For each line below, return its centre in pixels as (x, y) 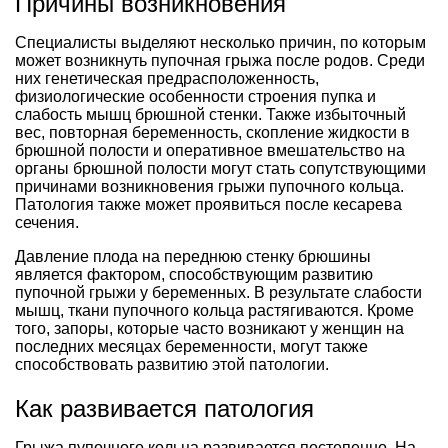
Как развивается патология (164, 408)
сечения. (47, 222)
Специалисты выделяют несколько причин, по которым (220, 42)
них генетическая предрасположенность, (167, 78)
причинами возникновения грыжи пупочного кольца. (209, 186)
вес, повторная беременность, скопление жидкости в (212, 132)
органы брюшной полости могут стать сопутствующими (220, 168)
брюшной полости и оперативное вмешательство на (210, 150)
